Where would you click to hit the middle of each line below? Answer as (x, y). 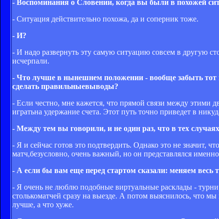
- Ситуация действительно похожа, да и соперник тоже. (105, 19)
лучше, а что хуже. (43, 204)
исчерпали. (31, 61)
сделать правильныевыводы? (65, 86)
